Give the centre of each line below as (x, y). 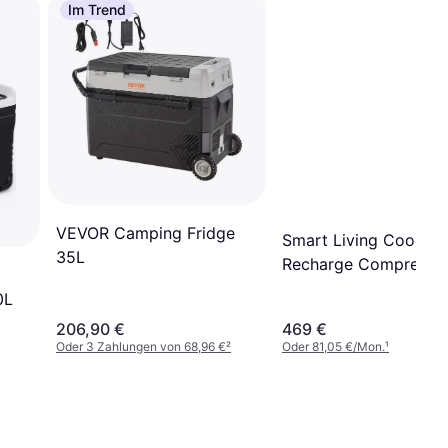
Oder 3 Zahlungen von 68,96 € (141, 346)
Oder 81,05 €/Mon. (333, 346)
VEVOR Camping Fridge (145, 233)
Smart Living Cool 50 (363, 240)
